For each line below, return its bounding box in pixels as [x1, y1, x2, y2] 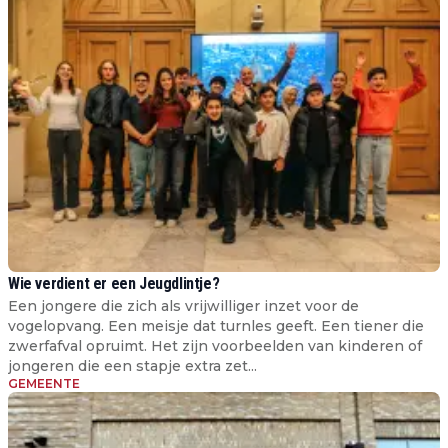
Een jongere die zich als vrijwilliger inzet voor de [8, 296, 359, 315]
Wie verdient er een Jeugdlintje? [8, 273, 220, 293]
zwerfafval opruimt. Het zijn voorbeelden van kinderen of [8, 336, 422, 355]
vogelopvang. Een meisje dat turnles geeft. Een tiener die [8, 316, 424, 335]
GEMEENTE [8, 375, 80, 391]
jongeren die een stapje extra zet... [8, 356, 257, 375]
